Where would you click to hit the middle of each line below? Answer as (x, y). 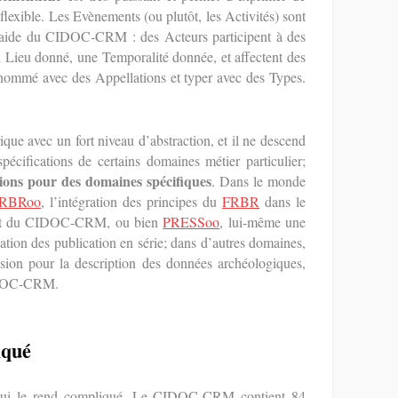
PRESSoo (191, 222)
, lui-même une (263, 222)
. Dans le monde (259, 181)
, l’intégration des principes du (131, 201)
